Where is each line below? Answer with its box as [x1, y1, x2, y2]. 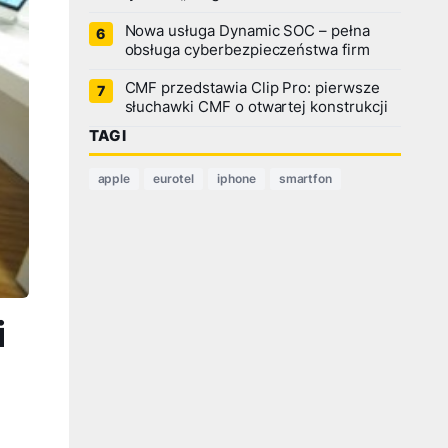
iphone [216, 171, 256, 186]
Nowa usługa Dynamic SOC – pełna [124, 22, 370, 40]
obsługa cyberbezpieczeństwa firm [124, 41, 370, 59]
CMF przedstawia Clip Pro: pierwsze [124, 79, 380, 97]
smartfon [278, 171, 333, 186]
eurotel [153, 171, 194, 186]
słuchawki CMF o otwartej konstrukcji [124, 98, 388, 116]
